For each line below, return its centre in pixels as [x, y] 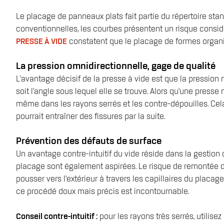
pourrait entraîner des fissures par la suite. [90, 117]
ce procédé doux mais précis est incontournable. [102, 192]
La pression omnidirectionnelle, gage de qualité [116, 67]
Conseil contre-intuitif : [57, 217]
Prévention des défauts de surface [89, 142]
